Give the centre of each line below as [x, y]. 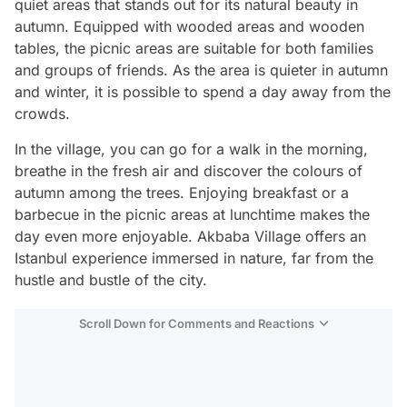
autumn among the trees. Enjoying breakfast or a [182, 193]
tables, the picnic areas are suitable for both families [194, 48]
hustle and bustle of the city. [111, 280]
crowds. [42, 114]
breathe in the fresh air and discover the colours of [189, 171]
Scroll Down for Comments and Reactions [197, 323]
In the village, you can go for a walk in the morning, [191, 149]
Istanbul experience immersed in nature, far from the [194, 258]
